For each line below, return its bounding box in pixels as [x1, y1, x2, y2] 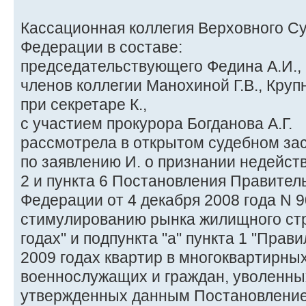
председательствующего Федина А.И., [20, 57, 301, 75]
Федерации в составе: [20, 38, 182, 56]
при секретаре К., [20, 95, 147, 113]
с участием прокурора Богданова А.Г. [20, 114, 292, 133]
